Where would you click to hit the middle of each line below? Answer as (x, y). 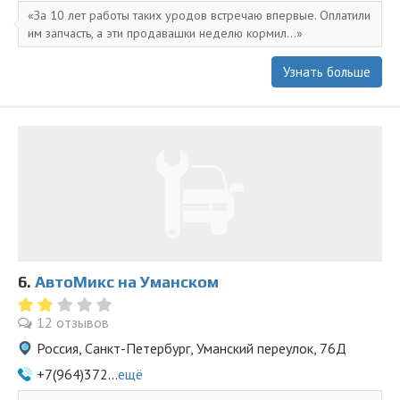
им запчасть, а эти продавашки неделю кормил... (162, 33)
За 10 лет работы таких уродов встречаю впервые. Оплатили (202, 15)
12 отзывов (73, 322)
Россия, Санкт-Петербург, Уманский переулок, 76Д (192, 348)
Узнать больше (327, 72)
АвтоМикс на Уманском (127, 282)
